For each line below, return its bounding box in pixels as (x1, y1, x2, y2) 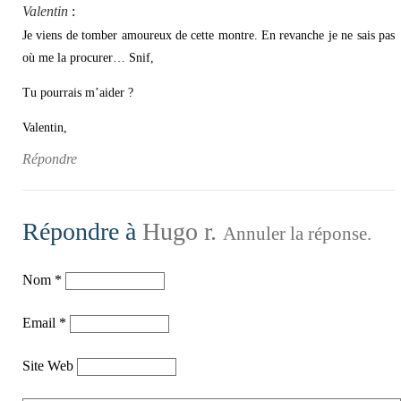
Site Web (22, 358, 77, 374)
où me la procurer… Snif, (22, 51, 154, 65)
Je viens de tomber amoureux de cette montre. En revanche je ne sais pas (22, 29, 395, 43)
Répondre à (22, 218, 142, 246)
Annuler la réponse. (223, 223, 371, 245)
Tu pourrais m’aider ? (22, 85, 133, 99)
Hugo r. (142, 218, 217, 246)
